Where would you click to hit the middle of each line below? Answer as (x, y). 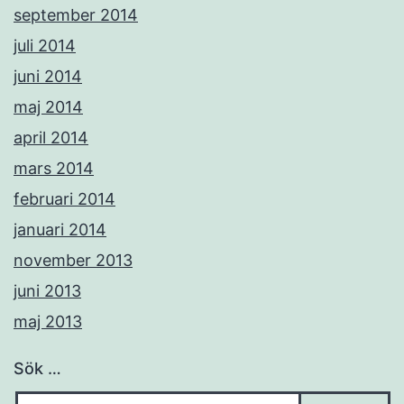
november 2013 (73, 261)
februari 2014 (64, 199)
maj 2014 (48, 107)
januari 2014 (60, 230)
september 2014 (76, 15)
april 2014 (51, 138)
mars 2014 (54, 169)
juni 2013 (47, 291)
